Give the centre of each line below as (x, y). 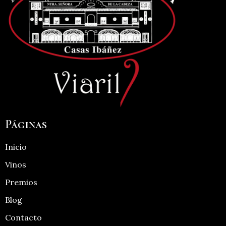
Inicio (16, 147)
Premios (21, 182)
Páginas (26, 124)
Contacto (23, 217)
